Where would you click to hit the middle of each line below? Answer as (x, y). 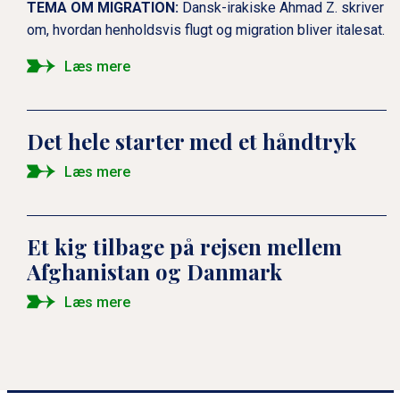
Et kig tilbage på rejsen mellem (184, 246)
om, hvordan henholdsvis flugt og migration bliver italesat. (206, 29)
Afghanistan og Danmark (154, 271)
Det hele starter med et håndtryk (192, 141)
